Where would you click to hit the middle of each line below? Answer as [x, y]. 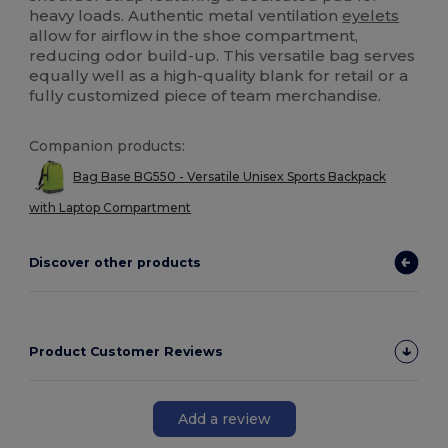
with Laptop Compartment [110, 208]
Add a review [224, 418]
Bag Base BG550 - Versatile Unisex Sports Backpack [230, 177]
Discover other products [115, 263]
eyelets [371, 16]
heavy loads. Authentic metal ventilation [186, 16]
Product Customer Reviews [126, 352]
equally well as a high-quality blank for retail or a [219, 76]
